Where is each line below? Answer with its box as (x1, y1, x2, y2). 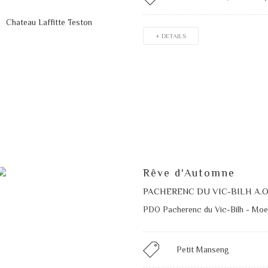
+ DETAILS (155, 32, 186, 40)
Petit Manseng (176, 244, 229, 254)
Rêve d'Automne (142, 166, 235, 179)
